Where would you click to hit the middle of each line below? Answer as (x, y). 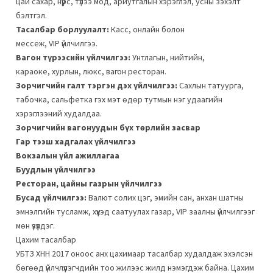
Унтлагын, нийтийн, (168, 57)
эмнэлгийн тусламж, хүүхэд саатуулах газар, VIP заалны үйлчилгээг (135, 211)
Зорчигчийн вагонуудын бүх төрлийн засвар (108, 127)
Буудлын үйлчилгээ (56, 169)
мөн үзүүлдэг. (35, 225)
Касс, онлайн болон (147, 29)
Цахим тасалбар (46, 239)
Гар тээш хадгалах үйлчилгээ (76, 141)
